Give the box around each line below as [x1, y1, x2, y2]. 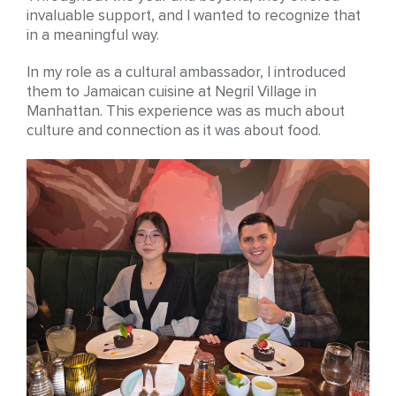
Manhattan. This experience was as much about [27, 103, 345, 119]
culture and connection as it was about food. [27, 123, 321, 139]
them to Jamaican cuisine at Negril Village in [27, 84, 316, 100]
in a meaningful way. [27, 27, 159, 43]
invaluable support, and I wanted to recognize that [27, 8, 361, 24]
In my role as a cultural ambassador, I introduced [27, 65, 346, 80]
